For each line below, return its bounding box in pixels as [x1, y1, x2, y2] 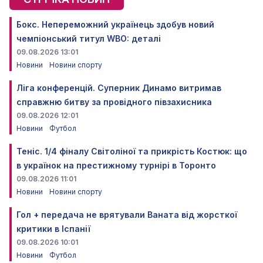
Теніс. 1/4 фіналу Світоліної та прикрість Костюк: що [16, 146, 247, 156]
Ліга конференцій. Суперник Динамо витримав [16, 82, 221, 93]
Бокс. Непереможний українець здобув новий [16, 19, 214, 29]
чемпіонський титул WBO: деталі [16, 33, 161, 43]
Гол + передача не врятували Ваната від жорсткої [16, 209, 237, 220]
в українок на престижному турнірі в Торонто [16, 160, 216, 170]
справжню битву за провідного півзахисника [16, 96, 212, 107]
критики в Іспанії [16, 223, 90, 234]
